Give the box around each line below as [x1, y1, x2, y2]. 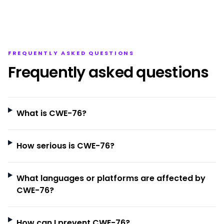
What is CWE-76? [16, 107, 86, 119]
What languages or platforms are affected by [16, 172, 205, 184]
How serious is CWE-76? [16, 140, 114, 151]
